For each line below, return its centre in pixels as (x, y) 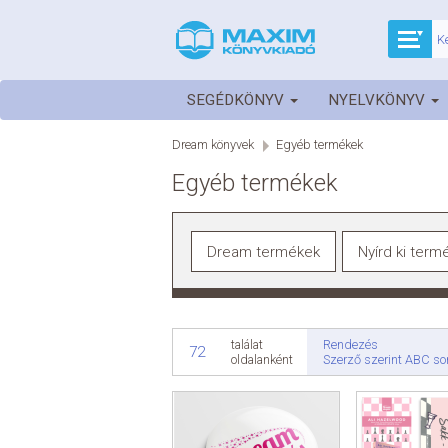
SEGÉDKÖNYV (237, 100)
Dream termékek (263, 251)
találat (247, 345)
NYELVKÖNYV (378, 100)
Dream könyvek (213, 145)
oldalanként (262, 360)
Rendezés (350, 344)
